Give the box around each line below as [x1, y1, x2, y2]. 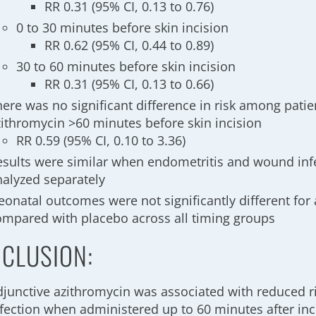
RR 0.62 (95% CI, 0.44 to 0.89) [44, 37, 214, 54]
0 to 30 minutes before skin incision [16, 19, 229, 36]
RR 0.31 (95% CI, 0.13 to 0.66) [44, 75, 214, 92]
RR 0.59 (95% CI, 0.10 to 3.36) [16, 132, 186, 149]
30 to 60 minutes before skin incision [16, 58, 236, 75]
